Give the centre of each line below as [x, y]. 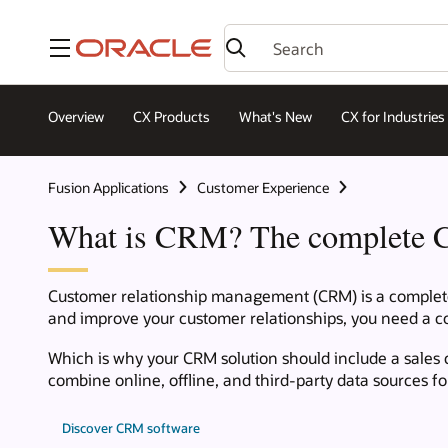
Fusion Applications [108, 187]
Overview [76, 117]
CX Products [171, 117]
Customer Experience [263, 187]
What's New [275, 117]
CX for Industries [393, 117]
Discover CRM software [131, 427]
